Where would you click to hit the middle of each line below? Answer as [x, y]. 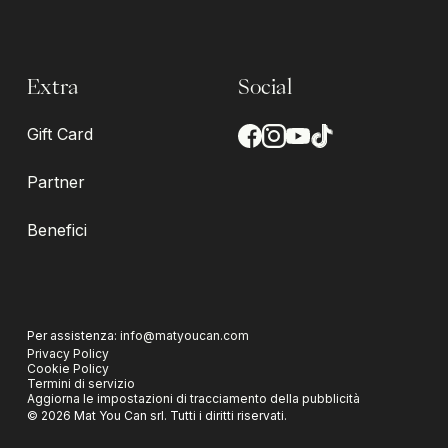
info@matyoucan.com [184, 335]
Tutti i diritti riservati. [228, 415]
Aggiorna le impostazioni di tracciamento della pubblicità [193, 398]
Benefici [56, 229]
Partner [55, 181]
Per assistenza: [73, 335]
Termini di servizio [80, 383]
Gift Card [59, 133]
